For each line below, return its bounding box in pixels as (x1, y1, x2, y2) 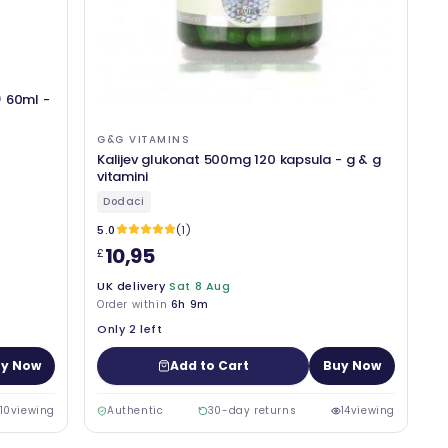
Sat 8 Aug (169, 277, 231, 294)
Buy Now (323, 356, 381, 374)
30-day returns (207, 402, 297, 418)
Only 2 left (97, 320, 163, 337)
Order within (97, 296, 171, 312)
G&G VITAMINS (97, 131, 190, 147)
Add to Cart (169, 356, 249, 374)
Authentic (107, 402, 164, 418)
